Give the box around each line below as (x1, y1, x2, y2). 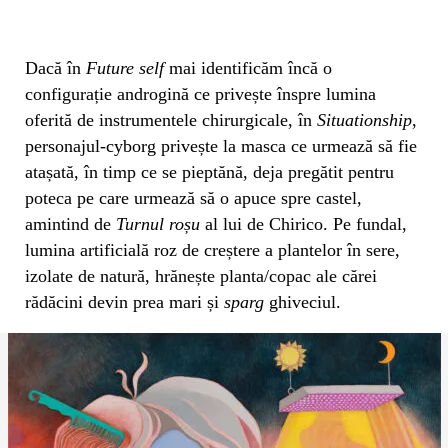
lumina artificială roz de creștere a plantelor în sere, (25, 239, 400, 260)
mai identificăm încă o (164, 57, 332, 78)
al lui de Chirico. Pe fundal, (200, 213, 407, 234)
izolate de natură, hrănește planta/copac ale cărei (25, 265, 377, 286)
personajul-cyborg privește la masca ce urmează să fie (25, 135, 417, 156)
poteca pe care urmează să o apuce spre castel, (25, 187, 362, 208)
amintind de (25, 213, 116, 234)
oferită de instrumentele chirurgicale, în (25, 109, 317, 130)
